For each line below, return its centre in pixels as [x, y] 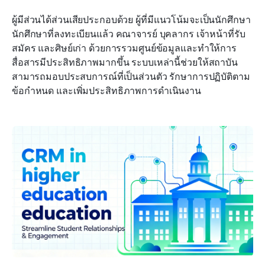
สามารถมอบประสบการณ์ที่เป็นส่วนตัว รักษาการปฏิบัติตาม [131, 76]
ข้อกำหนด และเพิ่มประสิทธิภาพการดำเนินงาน [106, 90]
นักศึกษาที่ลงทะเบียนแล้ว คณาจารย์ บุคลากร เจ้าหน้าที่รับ [129, 33]
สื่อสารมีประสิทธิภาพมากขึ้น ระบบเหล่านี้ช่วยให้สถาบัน [125, 62]
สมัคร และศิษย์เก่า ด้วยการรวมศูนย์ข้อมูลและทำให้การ [124, 48]
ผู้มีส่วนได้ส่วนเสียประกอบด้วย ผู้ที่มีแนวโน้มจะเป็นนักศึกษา [131, 19]
